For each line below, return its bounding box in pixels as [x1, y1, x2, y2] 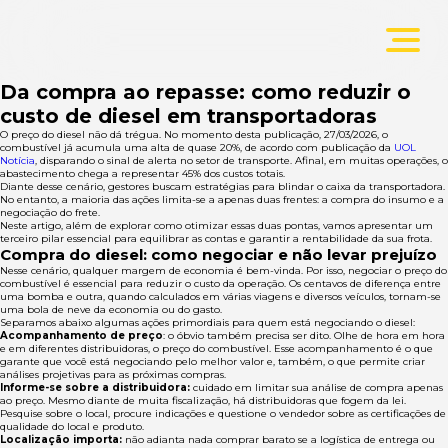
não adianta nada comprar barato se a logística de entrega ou [125, 433, 435, 446]
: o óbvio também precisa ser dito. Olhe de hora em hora [163, 329, 445, 342]
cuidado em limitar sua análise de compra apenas [190, 381, 443, 394]
